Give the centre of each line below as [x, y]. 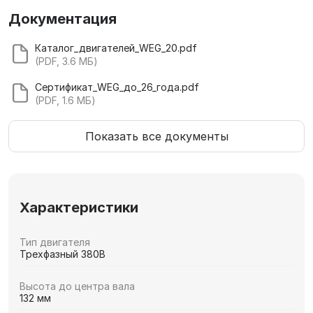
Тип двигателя [55, 242]
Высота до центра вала [77, 286]
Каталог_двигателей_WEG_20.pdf [116, 48]
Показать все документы [156, 137]
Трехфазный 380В [63, 254]
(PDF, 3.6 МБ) [66, 61]
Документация [63, 19]
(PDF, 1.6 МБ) [65, 101]
